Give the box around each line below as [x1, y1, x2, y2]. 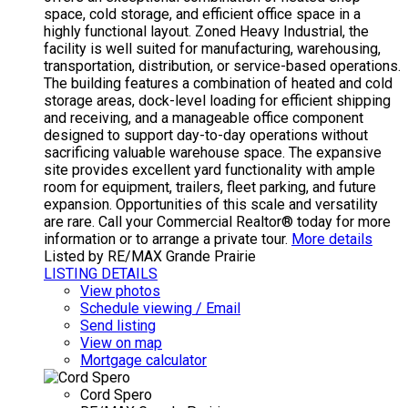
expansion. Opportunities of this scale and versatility [44, 195, 378, 213]
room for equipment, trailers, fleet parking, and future [44, 178, 376, 196]
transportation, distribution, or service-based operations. [44, 56, 401, 75]
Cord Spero [80, 385, 152, 403]
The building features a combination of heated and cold [44, 74, 393, 92]
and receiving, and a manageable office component [44, 108, 363, 127]
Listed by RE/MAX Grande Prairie [44, 247, 256, 265]
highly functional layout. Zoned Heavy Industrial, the [44, 22, 369, 40]
